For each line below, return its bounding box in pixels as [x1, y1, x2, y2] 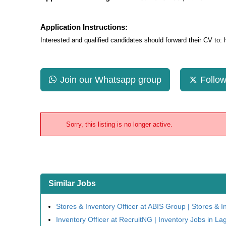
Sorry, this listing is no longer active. [66, 121, 173, 128]
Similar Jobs [48, 179, 96, 188]
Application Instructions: [40, 23, 128, 31]
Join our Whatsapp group [60, 75, 161, 85]
